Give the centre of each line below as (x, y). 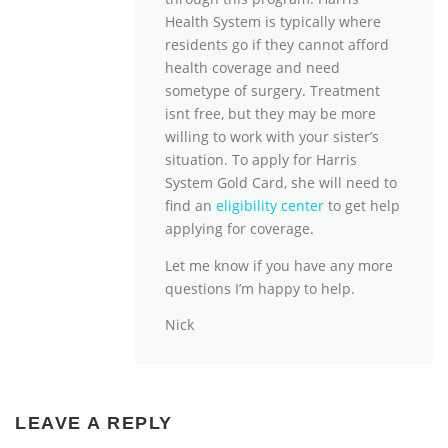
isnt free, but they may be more (270, 114)
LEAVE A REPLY (94, 422)
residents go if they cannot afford (277, 45)
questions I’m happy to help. (260, 288)
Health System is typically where (273, 22)
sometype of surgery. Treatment (272, 91)
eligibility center (270, 206)
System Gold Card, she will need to (281, 183)
